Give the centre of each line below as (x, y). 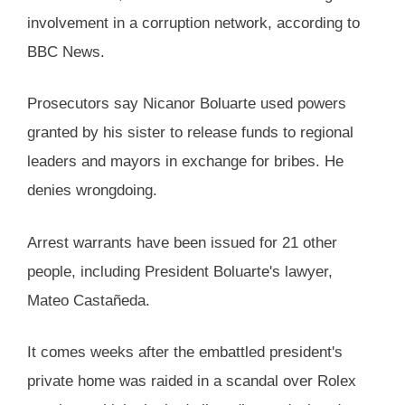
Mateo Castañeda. (89, 300)
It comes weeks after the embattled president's (185, 353)
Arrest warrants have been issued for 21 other (182, 242)
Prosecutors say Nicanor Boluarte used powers (187, 104)
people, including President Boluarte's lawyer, (180, 271)
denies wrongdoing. (92, 191)
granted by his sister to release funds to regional (190, 133)
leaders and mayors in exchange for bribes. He (185, 162)
